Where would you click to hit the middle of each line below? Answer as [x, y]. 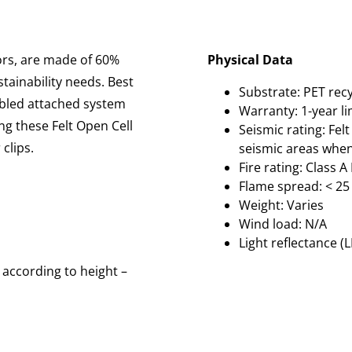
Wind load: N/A [283, 224]
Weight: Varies [281, 205]
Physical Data [250, 60]
